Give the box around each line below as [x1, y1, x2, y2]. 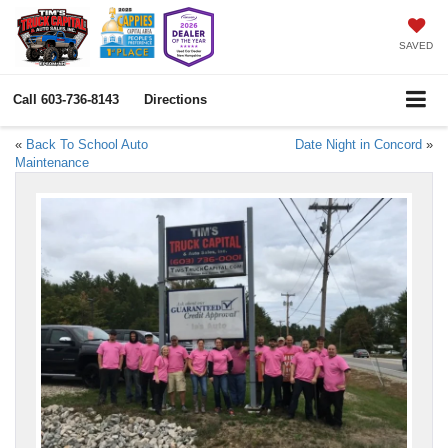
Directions [144, 92, 207, 107]
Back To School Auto [26, 136, 148, 152]
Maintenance [15, 154, 89, 170]
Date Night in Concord [295, 136, 422, 152]
